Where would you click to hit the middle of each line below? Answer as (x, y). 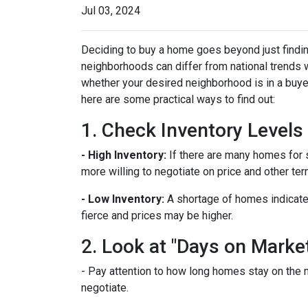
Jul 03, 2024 (111, 11)
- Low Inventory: (123, 199)
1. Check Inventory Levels (192, 130)
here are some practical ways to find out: (178, 99)
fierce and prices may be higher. (157, 216)
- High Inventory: (124, 155)
